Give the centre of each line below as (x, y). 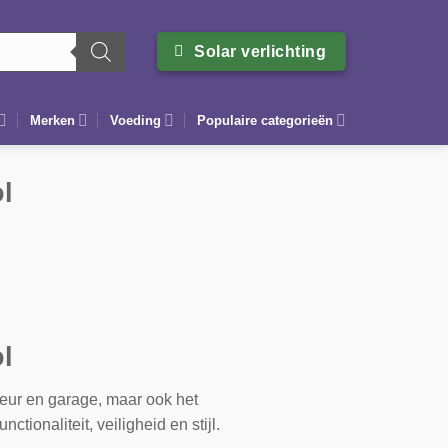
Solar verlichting (260, 51)
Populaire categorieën (264, 120)
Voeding (136, 120)
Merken (52, 120)
